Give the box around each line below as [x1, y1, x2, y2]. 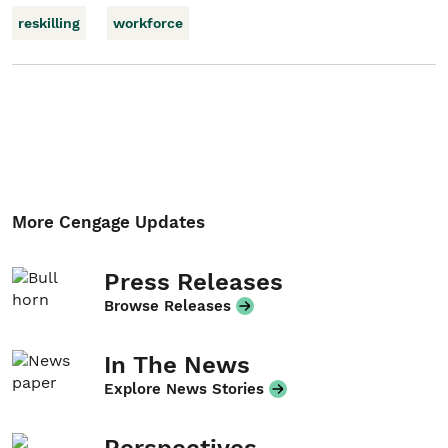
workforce [113, 15, 183, 31]
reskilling [18, 15, 80, 31]
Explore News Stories [104, 380, 264, 398]
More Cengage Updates [12, 212, 205, 232]
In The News [104, 351, 250, 379]
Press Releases [104, 268, 283, 296]
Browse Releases [104, 297, 231, 315]
